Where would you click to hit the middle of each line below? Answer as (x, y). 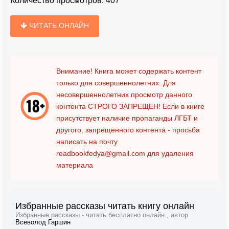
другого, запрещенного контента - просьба (128, 130)
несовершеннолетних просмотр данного (124, 95)
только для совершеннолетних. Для (116, 83)
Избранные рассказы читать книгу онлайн (105, 206)
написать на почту (87, 142)
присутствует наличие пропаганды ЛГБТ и (127, 118)
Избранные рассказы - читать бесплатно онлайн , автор (102, 215)
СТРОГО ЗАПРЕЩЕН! (124, 106)
